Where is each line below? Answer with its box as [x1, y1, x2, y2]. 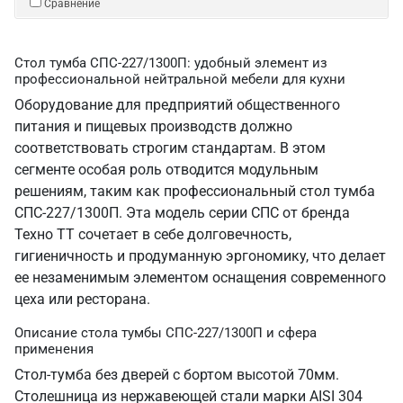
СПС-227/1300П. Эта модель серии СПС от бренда [14, 204, 350, 221]
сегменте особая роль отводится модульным [14, 161, 318, 178]
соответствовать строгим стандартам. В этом [14, 139, 326, 157]
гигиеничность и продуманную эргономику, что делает [14, 247, 386, 264]
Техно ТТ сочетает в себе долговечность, [14, 226, 291, 243]
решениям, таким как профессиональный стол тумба [14, 183, 375, 200]
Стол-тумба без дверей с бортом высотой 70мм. [14, 366, 339, 383]
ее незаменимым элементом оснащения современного [14, 269, 386, 286]
